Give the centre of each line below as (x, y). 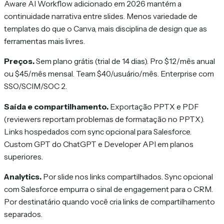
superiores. (23, 156)
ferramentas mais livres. (44, 41)
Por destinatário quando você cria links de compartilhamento (109, 202)
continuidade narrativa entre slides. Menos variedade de (101, 16)
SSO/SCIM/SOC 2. (35, 86)
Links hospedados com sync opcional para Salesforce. (98, 131)
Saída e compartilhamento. (56, 106)
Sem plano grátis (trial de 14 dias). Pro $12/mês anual (125, 61)
